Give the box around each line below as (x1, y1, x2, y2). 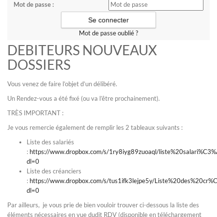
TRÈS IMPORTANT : (7, 109, 63, 117)
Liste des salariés (27, 138, 74, 146)
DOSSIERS (7, 56, 71, 73)
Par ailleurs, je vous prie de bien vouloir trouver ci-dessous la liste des (7, 201, 199, 209)
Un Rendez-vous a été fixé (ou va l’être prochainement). (7, 94, 160, 102)
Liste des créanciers (27, 167, 81, 175)
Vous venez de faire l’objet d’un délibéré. (7, 80, 117, 88)
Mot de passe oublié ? (79, 29, 138, 37)
